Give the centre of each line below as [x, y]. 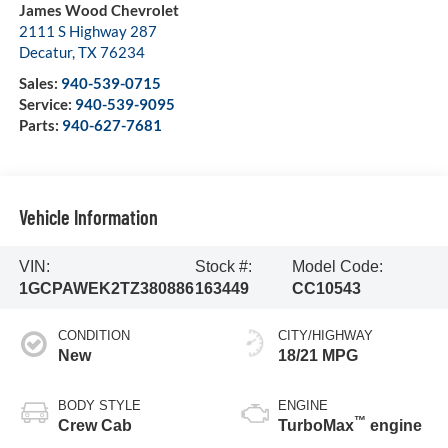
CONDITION [93, 336]
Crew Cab [94, 426]
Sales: [39, 83]
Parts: [40, 125]
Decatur [45, 52]
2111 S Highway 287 [87, 31]
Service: [46, 104]
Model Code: [337, 266]
